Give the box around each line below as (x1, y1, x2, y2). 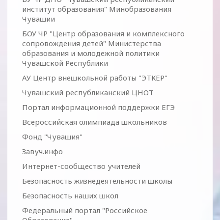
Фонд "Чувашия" (22, 132, 82, 141)
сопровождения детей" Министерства (22, 38, 161, 48)
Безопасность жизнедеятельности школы (22, 176, 172, 186)
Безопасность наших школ (22, 191, 118, 200)
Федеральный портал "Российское (22, 205, 147, 215)
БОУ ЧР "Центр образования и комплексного (22, 28, 185, 38)
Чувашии (22, 14, 55, 24)
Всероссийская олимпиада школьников (22, 117, 167, 127)
